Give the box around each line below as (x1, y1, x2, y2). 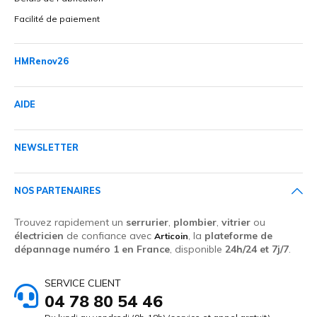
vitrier (221, 216, 250, 229)
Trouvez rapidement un (14, 216, 126, 229)
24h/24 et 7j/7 (225, 243, 289, 256)
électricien (14, 229, 64, 243)
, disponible (170, 243, 225, 256)
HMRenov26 (14, 56, 69, 67)
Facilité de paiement (14, 13, 100, 25)
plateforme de (204, 229, 272, 243)
